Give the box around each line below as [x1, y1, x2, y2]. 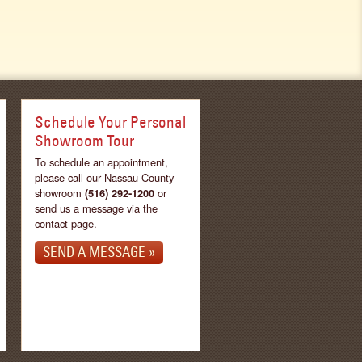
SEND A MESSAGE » [43, 243, 155, 261]
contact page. [35, 216, 97, 231]
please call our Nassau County [35, 170, 174, 185]
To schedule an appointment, [35, 154, 168, 170]
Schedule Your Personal [35, 112, 186, 132]
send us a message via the [35, 200, 158, 216]
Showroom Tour [35, 131, 134, 150]
